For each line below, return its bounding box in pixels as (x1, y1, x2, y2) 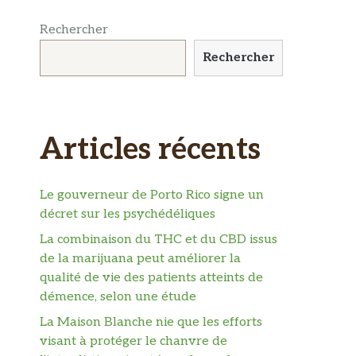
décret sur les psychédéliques (40, 206, 215, 222)
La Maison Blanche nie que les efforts (40, 314, 262, 330)
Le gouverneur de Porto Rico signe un (40, 187, 264, 203)
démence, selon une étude (40, 288, 196, 304)
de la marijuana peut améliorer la (40, 250, 241, 266)
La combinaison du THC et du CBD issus (40, 231, 277, 247)
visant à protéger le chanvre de (40, 333, 227, 349)
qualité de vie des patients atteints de (40, 269, 263, 285)
